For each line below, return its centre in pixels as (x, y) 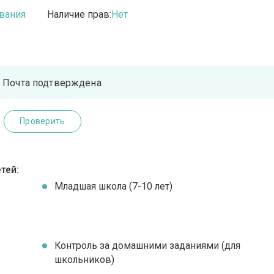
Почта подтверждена (52, 83)
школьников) (85, 259)
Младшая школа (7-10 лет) (114, 187)
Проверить (42, 121)
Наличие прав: (80, 15)
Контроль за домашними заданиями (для (148, 245)
